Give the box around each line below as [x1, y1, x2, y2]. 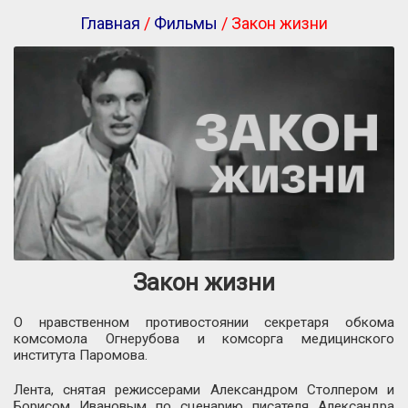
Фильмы [154, 14, 218, 33]
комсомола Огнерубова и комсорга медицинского [14, 331, 394, 348]
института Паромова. [14, 347, 148, 364]
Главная [80, 14, 140, 33]
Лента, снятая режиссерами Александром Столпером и [14, 382, 394, 399]
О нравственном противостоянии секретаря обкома [14, 314, 394, 331]
